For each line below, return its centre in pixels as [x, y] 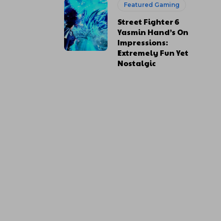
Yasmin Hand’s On [153, 32]
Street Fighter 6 [148, 21]
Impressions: [143, 42]
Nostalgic [137, 63]
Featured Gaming [152, 5]
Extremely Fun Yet [153, 53]
